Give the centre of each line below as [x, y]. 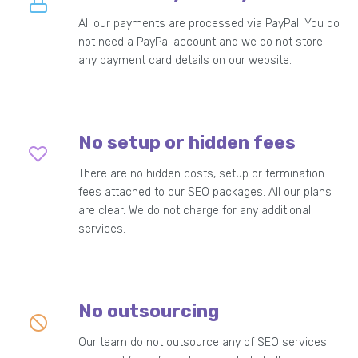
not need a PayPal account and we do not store [200, 42]
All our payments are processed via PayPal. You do [209, 24]
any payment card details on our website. [185, 61]
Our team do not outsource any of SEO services [202, 343]
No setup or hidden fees [187, 143]
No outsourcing [148, 311]
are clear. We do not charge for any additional [194, 211]
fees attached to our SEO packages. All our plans [205, 193]
